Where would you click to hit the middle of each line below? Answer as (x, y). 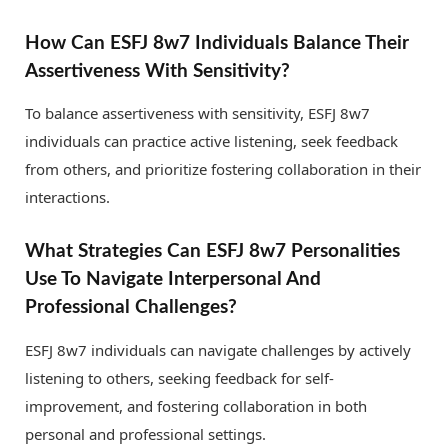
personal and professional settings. (145, 433)
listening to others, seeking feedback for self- (179, 377)
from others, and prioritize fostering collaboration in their (223, 169)
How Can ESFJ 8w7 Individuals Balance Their (217, 42)
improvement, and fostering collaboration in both (196, 405)
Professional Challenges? (131, 307)
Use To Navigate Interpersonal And (173, 279)
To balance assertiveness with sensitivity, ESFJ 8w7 (197, 113)
